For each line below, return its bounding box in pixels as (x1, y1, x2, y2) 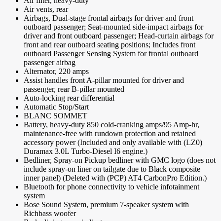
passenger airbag (24, 58, 75, 67)
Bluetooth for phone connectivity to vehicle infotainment (24, 183, 199, 191)
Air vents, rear (24, 5, 68, 14)
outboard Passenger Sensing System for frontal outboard (24, 49, 198, 58)
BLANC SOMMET (24, 111, 87, 120)
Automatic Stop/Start (24, 103, 89, 111)
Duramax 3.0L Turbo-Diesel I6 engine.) (24, 147, 147, 156)
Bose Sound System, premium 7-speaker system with (24, 200, 189, 209)
